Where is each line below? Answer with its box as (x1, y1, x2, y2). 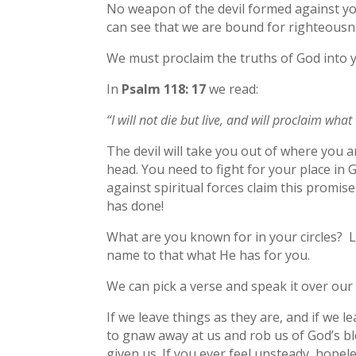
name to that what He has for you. (106, 246, 311, 264)
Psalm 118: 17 (122, 79, 207, 98)
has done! (106, 196, 164, 215)
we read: (206, 79, 259, 98)
